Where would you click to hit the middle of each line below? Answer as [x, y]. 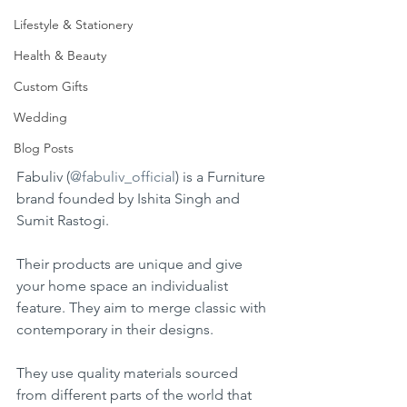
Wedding [40, 117]
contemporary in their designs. [115, 330]
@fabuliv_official [123, 177]
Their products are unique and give [131, 264]
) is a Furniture [222, 177]
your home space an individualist [124, 286]
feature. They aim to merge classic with [143, 308]
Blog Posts [44, 148]
